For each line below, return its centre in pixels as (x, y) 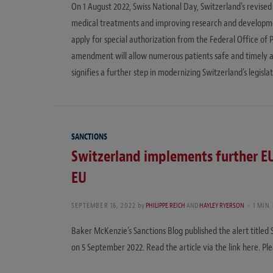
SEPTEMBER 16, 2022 (104, 205)
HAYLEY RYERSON (222, 205)
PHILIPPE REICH (165, 205)
